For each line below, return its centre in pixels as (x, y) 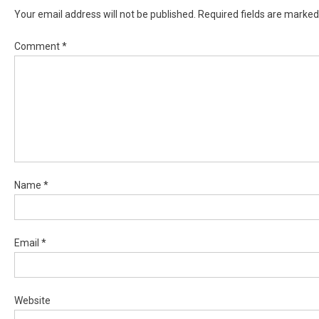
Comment (38, 46)
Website (32, 300)
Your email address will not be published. (105, 14)
